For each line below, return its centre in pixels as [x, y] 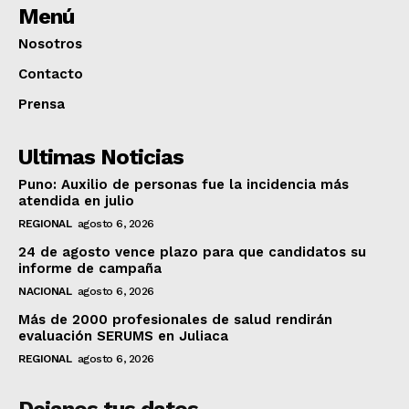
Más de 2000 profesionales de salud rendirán [175, 319]
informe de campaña [90, 268]
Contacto [51, 73]
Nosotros [50, 43]
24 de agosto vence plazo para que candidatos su [192, 252]
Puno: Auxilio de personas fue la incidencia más [184, 184]
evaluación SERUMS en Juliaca [123, 336]
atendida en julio [76, 200]
